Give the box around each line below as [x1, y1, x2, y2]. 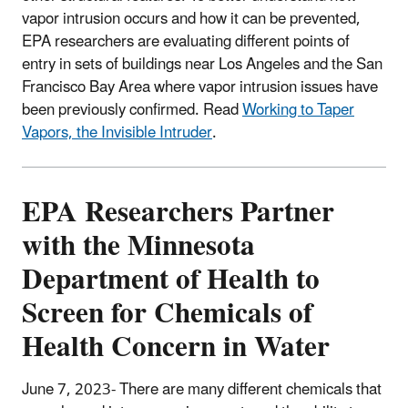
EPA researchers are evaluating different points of [22, 25, 350, 58]
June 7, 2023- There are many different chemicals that [22, 372, 382, 406]
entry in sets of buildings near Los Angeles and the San [22, 47, 382, 81]
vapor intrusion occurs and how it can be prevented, [22, 2, 361, 36]
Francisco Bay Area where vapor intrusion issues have [22, 70, 378, 104]
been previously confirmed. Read [22, 93, 242, 127]
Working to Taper [242, 93, 354, 127]
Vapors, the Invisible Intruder [22, 116, 212, 149]
